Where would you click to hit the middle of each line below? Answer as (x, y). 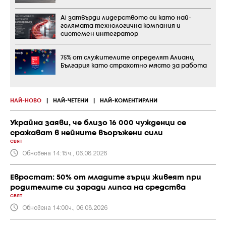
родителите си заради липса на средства (98, 187)
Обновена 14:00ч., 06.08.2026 (65, 207)
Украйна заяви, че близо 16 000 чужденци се (98, 123)
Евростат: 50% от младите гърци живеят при (106, 177)
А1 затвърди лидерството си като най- (126, 18)
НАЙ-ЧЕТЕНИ (71, 101)
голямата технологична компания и (121, 26)
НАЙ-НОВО (26, 101)
